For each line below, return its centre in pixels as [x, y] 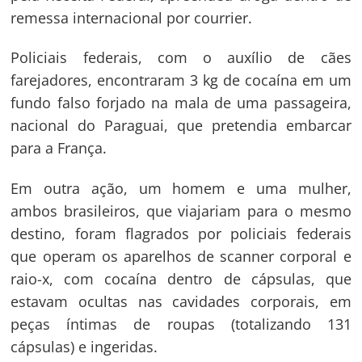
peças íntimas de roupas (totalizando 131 [181, 324]
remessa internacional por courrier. [132, 17]
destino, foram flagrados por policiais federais [181, 234]
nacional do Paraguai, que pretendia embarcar [181, 126]
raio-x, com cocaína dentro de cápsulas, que [181, 279]
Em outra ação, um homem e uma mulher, [181, 189]
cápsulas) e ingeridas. [84, 347]
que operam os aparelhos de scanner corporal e [181, 257]
